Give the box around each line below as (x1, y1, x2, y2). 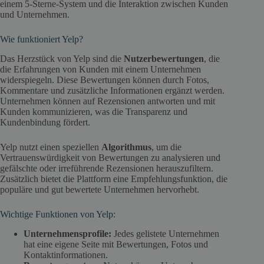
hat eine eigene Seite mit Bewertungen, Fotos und (24, 239, 208, 249)
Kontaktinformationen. (24, 249, 108, 260)
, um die (151, 142, 181, 153)
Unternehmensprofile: (24, 228, 111, 239)
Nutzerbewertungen (124, 54, 204, 64)
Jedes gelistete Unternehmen (111, 228, 219, 239)
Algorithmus (101, 142, 151, 153)
